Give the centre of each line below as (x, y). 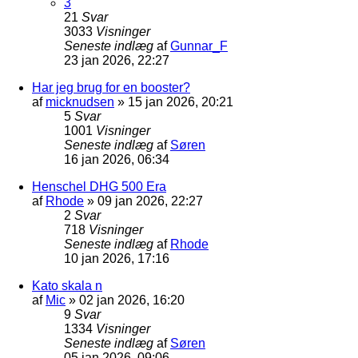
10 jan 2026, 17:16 (117, 258)
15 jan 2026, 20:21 (181, 101)
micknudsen (80, 101)
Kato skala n (67, 285)
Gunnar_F (199, 46)
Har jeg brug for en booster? (111, 87)
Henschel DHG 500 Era (99, 186)
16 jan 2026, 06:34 (117, 159)
